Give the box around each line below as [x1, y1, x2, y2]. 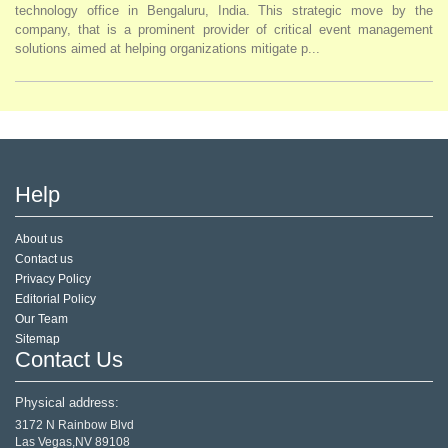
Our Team [15, 311, 68, 326]
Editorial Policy [15, 291, 96, 306]
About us [15, 231, 63, 246]
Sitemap [15, 331, 60, 346]
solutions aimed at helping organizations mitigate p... [15, 40, 320, 56]
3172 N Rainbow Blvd [15, 417, 134, 431]
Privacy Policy [15, 271, 91, 286]
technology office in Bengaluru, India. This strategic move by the [15, 2, 433, 18]
